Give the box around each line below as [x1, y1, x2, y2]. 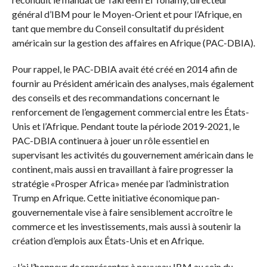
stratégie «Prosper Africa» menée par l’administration [11, 178, 229, 190]
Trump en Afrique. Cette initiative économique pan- [11, 192, 220, 204]
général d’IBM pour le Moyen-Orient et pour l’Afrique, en [11, 8, 242, 20]
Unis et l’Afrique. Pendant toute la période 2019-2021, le [11, 120, 240, 132]
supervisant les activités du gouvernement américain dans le [11, 149, 253, 161]
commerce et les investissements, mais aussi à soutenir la [11, 221, 241, 232]
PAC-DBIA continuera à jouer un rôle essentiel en [11, 135, 209, 147]
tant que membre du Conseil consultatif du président [11, 23, 224, 35]
